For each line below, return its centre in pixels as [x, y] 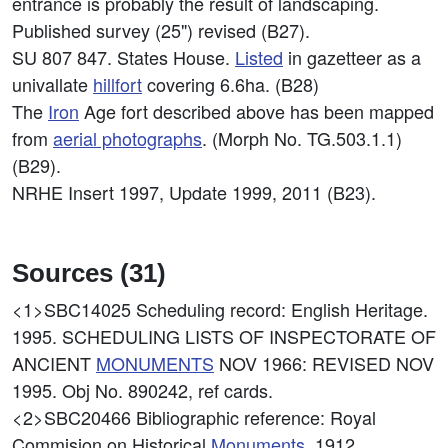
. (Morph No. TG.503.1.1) [302, 138]
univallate [52, 84]
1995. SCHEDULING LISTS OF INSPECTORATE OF [224, 336]
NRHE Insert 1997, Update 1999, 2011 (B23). [194, 192]
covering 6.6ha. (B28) [230, 84]
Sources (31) [89, 273]
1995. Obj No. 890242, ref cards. [142, 390]
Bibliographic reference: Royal [256, 417]
